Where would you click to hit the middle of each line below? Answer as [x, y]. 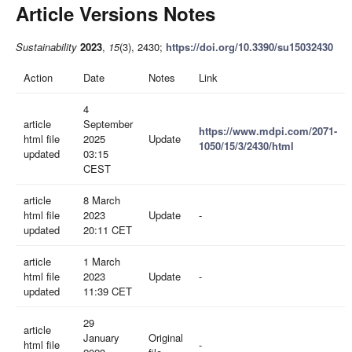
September [108, 124]
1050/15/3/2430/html [246, 146]
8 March [102, 200]
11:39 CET [108, 291]
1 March [102, 261]
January [101, 337]
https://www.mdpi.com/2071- [268, 131]
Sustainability [46, 47]
